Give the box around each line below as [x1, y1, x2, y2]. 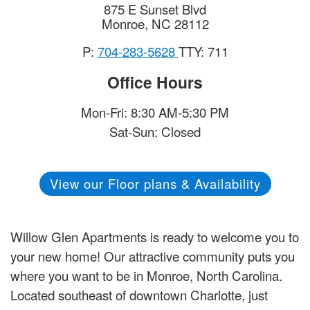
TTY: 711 [178, 42, 228, 61]
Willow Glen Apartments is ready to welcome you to [10, 227, 299, 246]
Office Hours [107, 71, 203, 94]
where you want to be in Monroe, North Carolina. [10, 266, 282, 285]
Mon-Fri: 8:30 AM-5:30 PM [81, 102, 229, 122]
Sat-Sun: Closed [109, 122, 201, 141]
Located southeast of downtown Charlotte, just [10, 285, 268, 304]
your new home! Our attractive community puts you [10, 246, 295, 266]
